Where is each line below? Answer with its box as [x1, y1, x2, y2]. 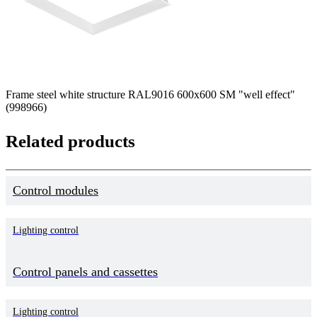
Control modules [13, 183, 98, 198]
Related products [6, 132, 135, 151]
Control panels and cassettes [13, 265, 158, 279]
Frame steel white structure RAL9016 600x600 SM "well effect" [6, 88, 295, 101]
